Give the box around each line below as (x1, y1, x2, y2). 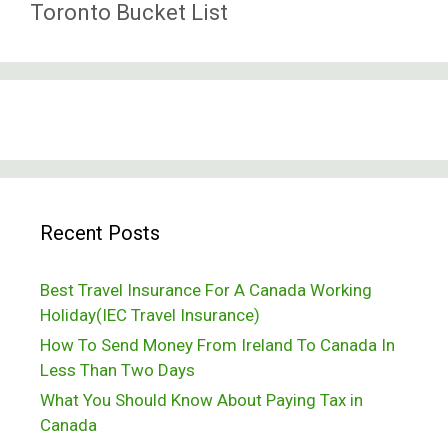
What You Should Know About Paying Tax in (40, 389, 363, 410)
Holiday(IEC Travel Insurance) (40, 304, 260, 325)
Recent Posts (40, 220, 160, 245)
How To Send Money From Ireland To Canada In (40, 334, 395, 355)
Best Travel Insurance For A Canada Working (40, 279, 372, 300)
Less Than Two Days (40, 359, 195, 380)
